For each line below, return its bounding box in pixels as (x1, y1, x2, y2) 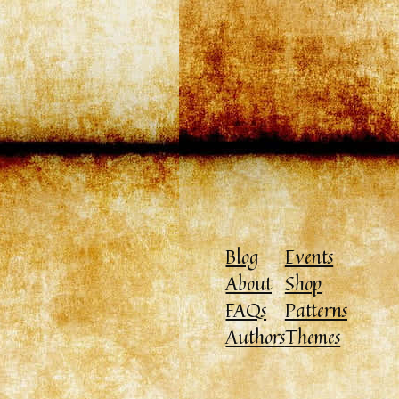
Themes (284, 321, 341, 352)
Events (284, 240, 334, 272)
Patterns (284, 294, 347, 325)
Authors (225, 321, 285, 352)
